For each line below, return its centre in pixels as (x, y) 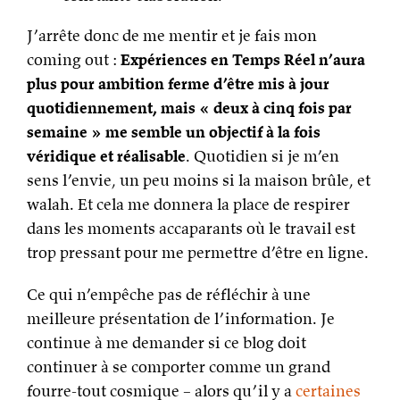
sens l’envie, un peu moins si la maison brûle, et (199, 180)
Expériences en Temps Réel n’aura (243, 59)
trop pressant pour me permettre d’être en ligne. (198, 252)
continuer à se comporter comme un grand (179, 367)
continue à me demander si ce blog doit (167, 342)
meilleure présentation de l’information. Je (181, 318)
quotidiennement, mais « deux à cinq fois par (189, 108)
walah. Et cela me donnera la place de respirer (188, 204)
